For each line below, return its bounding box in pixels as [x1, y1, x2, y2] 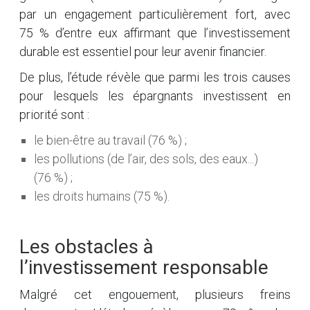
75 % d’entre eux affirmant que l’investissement [19, 26, 291, 40]
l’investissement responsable [19, 256, 268, 279]
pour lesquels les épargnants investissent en [19, 89, 291, 103]
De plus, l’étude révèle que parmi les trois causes [19, 70, 291, 84]
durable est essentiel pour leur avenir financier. [19, 44, 266, 59]
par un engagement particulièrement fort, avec [19, 7, 291, 21]
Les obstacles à [19, 235, 154, 258]
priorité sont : [19, 107, 89, 122]
